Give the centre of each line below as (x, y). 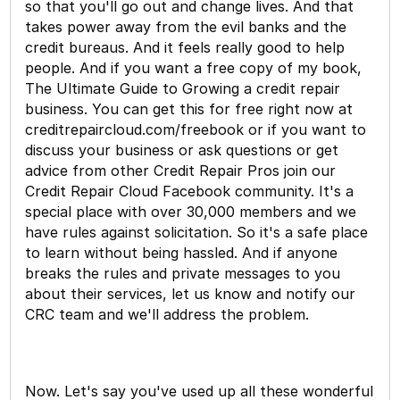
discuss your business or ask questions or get (182, 150)
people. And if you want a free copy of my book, (194, 67)
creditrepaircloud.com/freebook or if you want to (196, 129)
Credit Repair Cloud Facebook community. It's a (190, 191)
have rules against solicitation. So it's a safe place (197, 232)
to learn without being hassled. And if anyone (182, 252)
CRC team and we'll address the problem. (170, 314)
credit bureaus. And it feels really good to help (185, 47)
